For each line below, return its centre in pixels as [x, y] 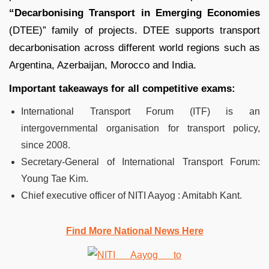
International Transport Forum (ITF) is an [141, 111]
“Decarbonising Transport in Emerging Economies [134, 13]
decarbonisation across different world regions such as [134, 47]
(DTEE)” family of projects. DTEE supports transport [134, 30]
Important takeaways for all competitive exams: [122, 88]
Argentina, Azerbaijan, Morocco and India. [103, 65]
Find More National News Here [134, 231]
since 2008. [46, 145]
